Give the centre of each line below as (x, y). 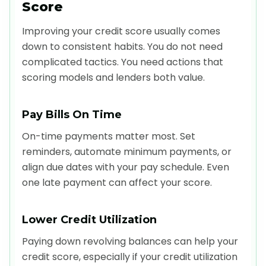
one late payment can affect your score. (117, 183)
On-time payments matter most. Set (109, 137)
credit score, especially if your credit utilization (130, 257)
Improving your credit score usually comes (121, 31)
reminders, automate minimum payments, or (127, 152)
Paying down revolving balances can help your (130, 242)
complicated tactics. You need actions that (123, 62)
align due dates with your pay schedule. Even (126, 167)
